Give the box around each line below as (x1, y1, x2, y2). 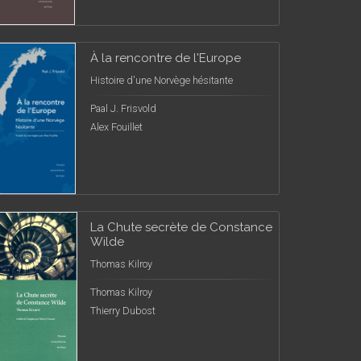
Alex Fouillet (90, 121, 143, 133)
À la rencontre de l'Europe (90, 51, 241, 65)
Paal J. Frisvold (90, 102, 156, 114)
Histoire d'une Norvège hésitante (90, 74, 233, 86)
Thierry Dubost (90, 305, 156, 317)
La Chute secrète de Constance (90, 220, 272, 234)
